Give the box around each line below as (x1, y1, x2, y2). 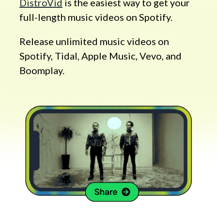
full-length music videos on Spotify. (19, 11, 172, 23)
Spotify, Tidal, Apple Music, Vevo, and (19, 50, 182, 62)
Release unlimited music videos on (19, 35, 169, 47)
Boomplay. (19, 64, 64, 77)
